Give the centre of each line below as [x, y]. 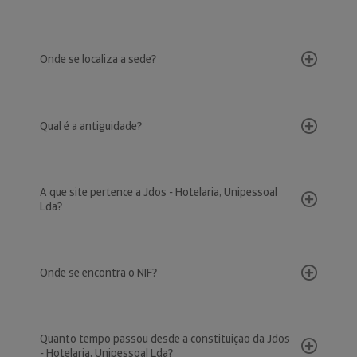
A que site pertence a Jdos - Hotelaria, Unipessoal [159, 192]
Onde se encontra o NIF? [98, 273]
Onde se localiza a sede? [98, 59]
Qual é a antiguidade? [91, 126]
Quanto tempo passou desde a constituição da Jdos [165, 339]
